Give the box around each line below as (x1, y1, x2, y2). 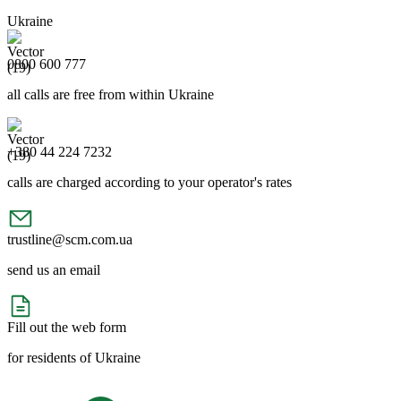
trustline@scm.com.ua (7, 231, 132, 247)
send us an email (7, 261, 100, 277)
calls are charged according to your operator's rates (7, 174, 292, 190)
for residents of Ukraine (7, 349, 141, 365)
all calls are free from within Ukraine (7, 86, 214, 102)
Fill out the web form (7, 319, 126, 335)
